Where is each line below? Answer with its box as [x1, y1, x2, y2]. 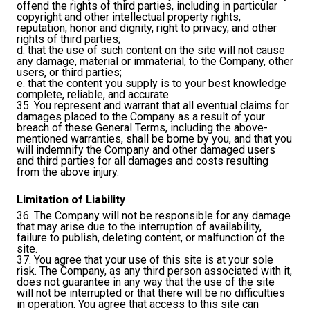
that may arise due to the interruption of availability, [17, 220, 262, 234]
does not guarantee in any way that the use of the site [17, 275, 275, 289]
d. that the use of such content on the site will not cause [17, 44, 285, 57]
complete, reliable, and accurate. [17, 88, 171, 102]
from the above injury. [17, 165, 119, 179]
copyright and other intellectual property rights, [17, 10, 241, 24]
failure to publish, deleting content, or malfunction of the [17, 231, 285, 245]
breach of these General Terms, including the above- [17, 121, 268, 135]
